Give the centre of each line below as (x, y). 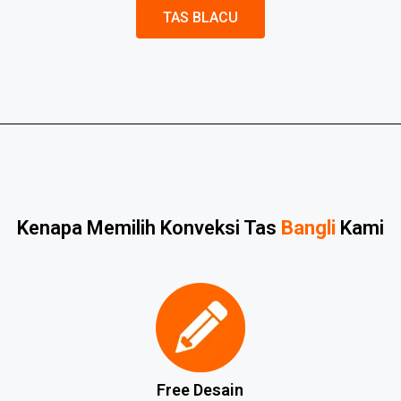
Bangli (308, 228)
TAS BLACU (200, 17)
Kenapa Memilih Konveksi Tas (149, 228)
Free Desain (200, 390)
